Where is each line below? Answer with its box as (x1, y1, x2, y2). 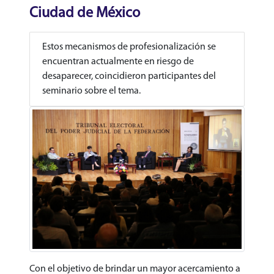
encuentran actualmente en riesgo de (42, 57, 194, 67)
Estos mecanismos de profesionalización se (42, 42, 216, 52)
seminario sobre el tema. (42, 86, 141, 96)
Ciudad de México (29, 6, 140, 21)
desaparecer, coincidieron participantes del (42, 72, 216, 81)
